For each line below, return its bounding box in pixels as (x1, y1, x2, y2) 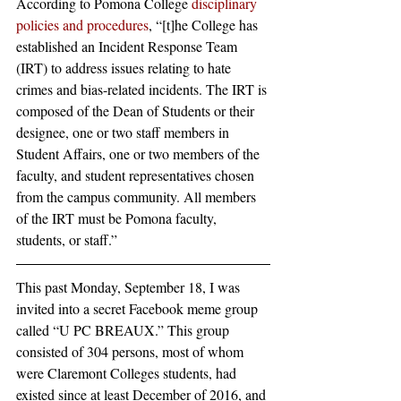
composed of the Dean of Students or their (16, 101, 258, 120)
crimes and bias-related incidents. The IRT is (16, 80, 270, 98)
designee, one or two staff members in (16, 123, 233, 141)
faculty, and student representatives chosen (16, 166, 258, 184)
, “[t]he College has (149, 15, 261, 34)
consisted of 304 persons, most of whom (16, 342, 247, 361)
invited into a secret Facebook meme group (16, 299, 261, 318)
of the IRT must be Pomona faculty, (16, 209, 220, 227)
